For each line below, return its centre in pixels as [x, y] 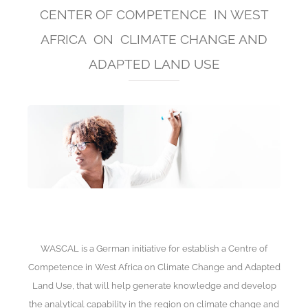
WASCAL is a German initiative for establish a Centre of [154, 248]
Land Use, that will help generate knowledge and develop [154, 285]
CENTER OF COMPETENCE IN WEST [154, 14]
